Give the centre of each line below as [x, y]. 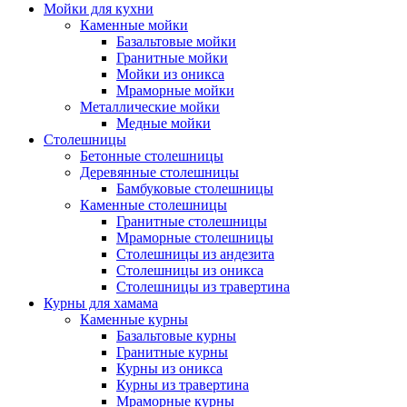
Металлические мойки [150, 107]
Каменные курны [134, 319]
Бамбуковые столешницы [195, 189]
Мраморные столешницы [195, 238]
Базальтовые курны [176, 336]
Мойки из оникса [170, 74]
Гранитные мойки [172, 58]
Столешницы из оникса [190, 270]
